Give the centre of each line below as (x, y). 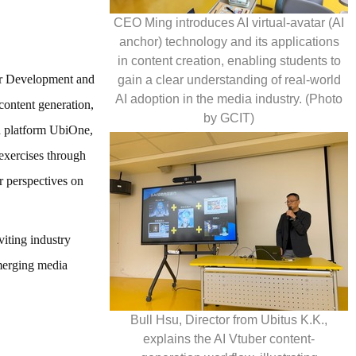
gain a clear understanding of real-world (229, 79)
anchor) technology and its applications (229, 41)
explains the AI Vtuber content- (229, 339)
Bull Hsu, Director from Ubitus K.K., (229, 319)
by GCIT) (229, 118)
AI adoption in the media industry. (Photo (229, 99)
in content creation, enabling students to (229, 60)
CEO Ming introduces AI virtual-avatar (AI (229, 22)
